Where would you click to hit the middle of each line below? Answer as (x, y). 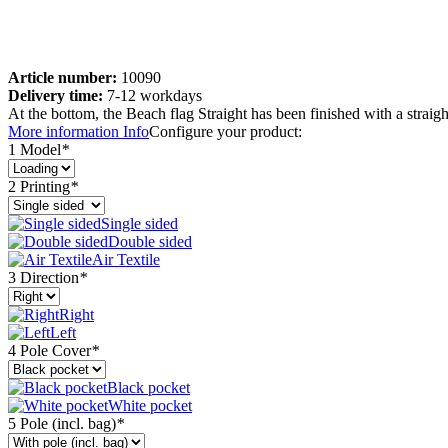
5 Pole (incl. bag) (62, 423)
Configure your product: (225, 131)
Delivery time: (55, 95)
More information (63, 131)
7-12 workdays (152, 95)
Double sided (150, 241)
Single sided (139, 223)
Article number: (62, 77)
